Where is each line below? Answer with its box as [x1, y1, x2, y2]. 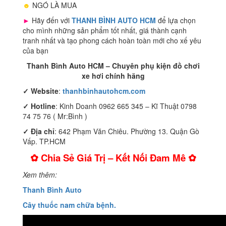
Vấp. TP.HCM [23, 136, 66, 147]
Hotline [31, 101, 55, 111]
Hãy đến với [30, 15, 70, 26]
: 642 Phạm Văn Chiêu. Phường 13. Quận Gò [54, 126, 199, 137]
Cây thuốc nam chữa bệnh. [23, 200, 116, 210]
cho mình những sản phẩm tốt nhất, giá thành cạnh [23, 25, 187, 36]
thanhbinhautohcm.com [63, 86, 145, 96]
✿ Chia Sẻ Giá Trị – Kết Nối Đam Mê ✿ [30, 151, 196, 165]
